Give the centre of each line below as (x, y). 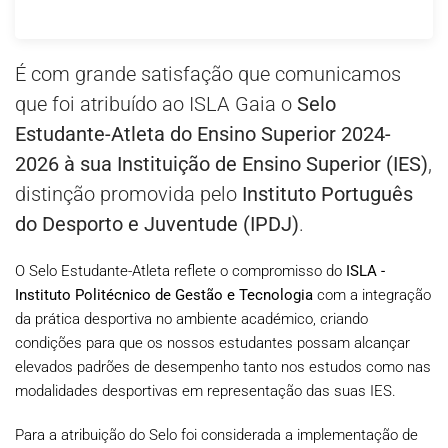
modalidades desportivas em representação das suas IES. (205, 391)
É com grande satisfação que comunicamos (208, 74)
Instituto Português (327, 194)
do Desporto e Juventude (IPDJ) (157, 224)
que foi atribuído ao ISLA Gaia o (156, 104)
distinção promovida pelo (128, 194)
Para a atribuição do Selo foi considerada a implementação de (216, 435)
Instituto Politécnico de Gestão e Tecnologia (164, 295)
